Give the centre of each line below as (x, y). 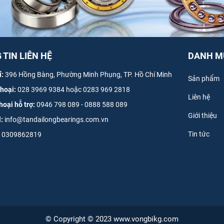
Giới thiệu (202, 115)
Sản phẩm (203, 78)
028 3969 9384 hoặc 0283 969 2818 (74, 89)
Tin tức (198, 134)
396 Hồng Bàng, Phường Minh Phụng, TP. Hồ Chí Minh (88, 74)
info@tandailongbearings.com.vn (56, 119)
